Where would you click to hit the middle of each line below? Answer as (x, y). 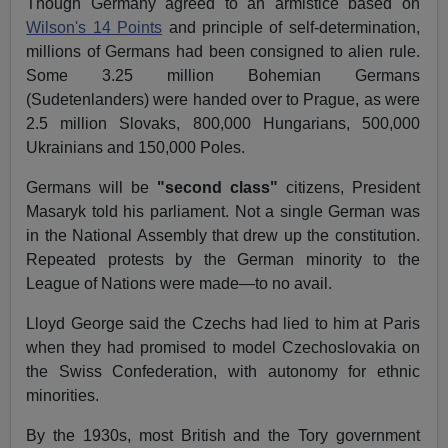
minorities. (63, 396)
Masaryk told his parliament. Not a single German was (223, 212)
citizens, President (348, 188)
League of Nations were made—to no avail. (179, 284)
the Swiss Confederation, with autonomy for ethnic (223, 372)
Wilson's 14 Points (94, 28)
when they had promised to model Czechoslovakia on (223, 348)
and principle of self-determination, (291, 28)
